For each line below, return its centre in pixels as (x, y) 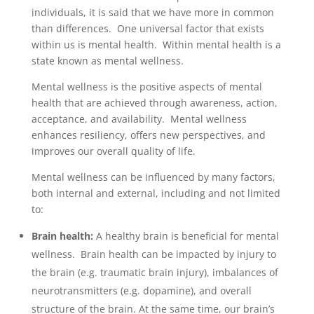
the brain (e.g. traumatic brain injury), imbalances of (155, 272)
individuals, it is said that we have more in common (152, 12)
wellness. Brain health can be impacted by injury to (153, 254)
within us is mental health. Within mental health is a (156, 45)
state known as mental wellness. (107, 61)
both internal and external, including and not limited (156, 193)
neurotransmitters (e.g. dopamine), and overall (141, 291)
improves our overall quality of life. (113, 151)
